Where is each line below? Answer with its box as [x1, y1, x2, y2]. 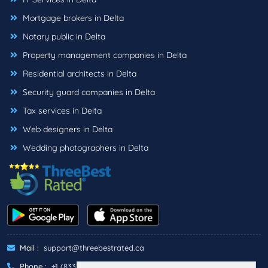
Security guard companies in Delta [20, 87, 155, 98]
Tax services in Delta [20, 105, 102, 117]
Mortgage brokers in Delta [20, 13, 124, 24]
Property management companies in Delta [20, 50, 187, 61]
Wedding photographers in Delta [20, 142, 148, 154]
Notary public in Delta [20, 31, 105, 42]
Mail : [17, 242, 39, 252]
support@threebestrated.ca [44, 242, 144, 252]
